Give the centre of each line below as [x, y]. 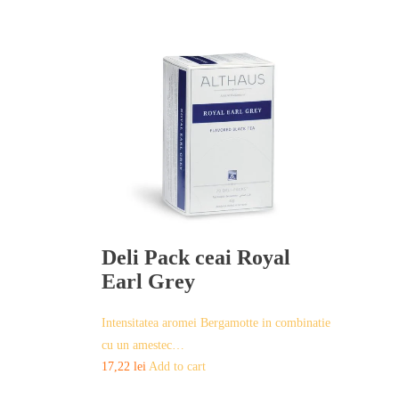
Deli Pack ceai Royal [196, 257]
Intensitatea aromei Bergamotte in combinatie [216, 322]
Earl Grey [148, 281]
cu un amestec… [143, 345]
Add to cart [177, 366]
